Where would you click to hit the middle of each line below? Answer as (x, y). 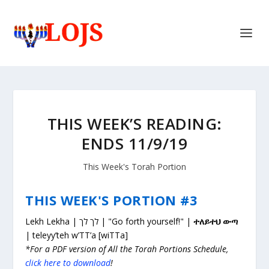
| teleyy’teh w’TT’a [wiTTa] (77, 235)
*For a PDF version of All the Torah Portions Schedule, (127, 249)
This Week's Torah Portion (134, 167)
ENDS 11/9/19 (134, 144)
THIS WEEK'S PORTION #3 (112, 200)
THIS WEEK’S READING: (134, 124)
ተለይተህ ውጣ (216, 221)
